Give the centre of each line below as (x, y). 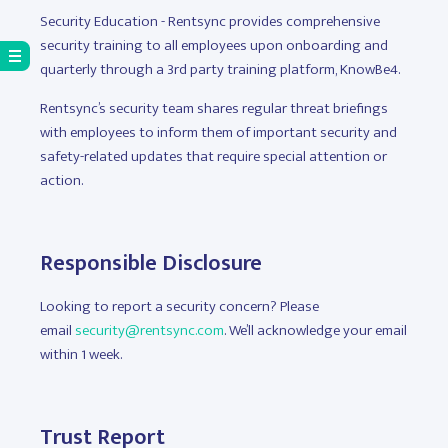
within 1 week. (82, 354)
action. (61, 180)
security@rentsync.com (149, 330)
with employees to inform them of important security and (218, 132)
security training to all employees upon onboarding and (214, 45)
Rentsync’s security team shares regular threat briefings (214, 108)
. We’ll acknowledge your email (315, 330)
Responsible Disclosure (151, 263)
